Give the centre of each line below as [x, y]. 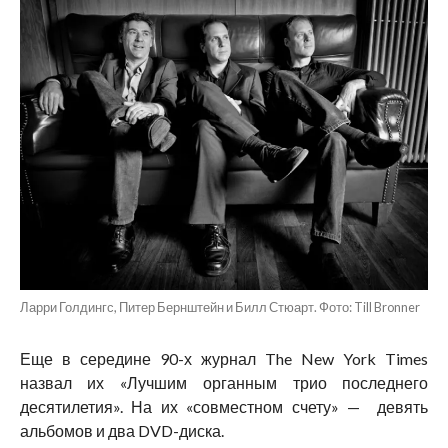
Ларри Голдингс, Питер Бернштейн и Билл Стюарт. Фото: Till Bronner [219, 307]
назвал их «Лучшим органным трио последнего [224, 383]
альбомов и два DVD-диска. [121, 431]
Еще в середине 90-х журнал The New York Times [224, 359]
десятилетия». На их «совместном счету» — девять [224, 407]
